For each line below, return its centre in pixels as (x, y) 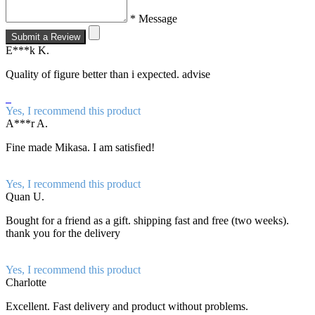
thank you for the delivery (63, 233)
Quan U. (25, 197)
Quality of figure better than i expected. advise (108, 75)
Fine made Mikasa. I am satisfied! (80, 148)
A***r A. (27, 124)
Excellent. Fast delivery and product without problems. (127, 307)
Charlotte (26, 283)
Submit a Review (46, 37)
